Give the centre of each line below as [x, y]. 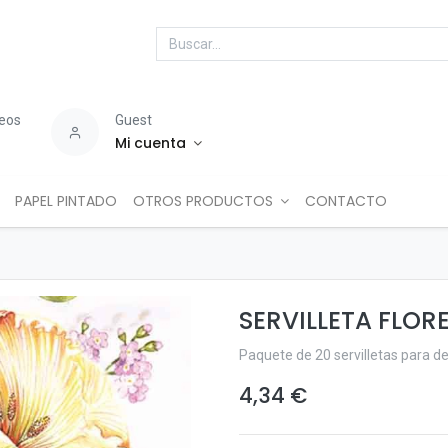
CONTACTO [346, 201]
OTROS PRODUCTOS [202, 201]
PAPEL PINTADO [65, 201]
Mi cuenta [151, 143]
